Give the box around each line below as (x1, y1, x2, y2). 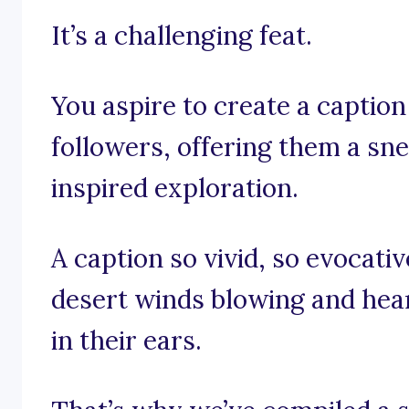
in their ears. (51, 324, 202, 358)
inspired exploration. (51, 172, 299, 205)
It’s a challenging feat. (51, 19, 312, 53)
